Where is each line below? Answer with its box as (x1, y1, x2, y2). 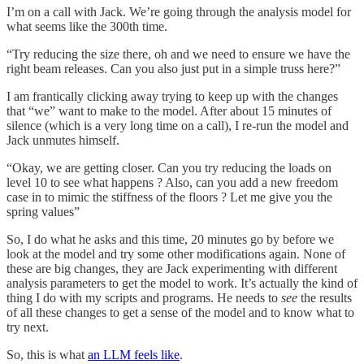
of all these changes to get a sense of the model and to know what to (6, 305, 354, 319)
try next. (6, 319, 49, 334)
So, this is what (6, 347, 88, 362)
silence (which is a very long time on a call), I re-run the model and (6, 118, 349, 132)
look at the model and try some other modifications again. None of (6, 246, 345, 261)
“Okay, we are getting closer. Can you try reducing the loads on (6, 160, 331, 175)
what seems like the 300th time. (6, 19, 167, 33)
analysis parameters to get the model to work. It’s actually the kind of (6, 275, 357, 290)
